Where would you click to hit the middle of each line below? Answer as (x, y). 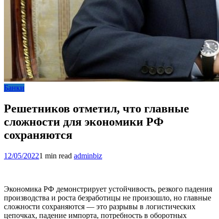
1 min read (55, 155)
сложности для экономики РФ (84, 121)
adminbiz (88, 155)
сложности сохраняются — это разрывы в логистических (100, 206)
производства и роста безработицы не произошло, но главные (108, 197)
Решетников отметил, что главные (97, 108)
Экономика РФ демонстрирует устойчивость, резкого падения (108, 189)
